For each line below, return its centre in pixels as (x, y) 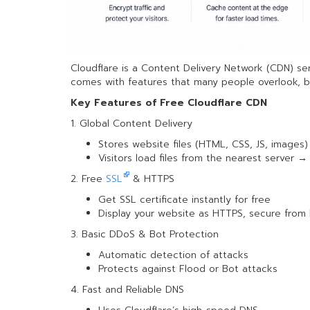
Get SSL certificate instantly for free (184, 200)
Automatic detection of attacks (173, 255)
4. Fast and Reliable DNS (127, 290)
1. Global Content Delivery (131, 124)
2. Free (88, 179)
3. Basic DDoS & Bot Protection (145, 234)
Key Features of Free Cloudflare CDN (169, 103)
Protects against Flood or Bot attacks (188, 269)
